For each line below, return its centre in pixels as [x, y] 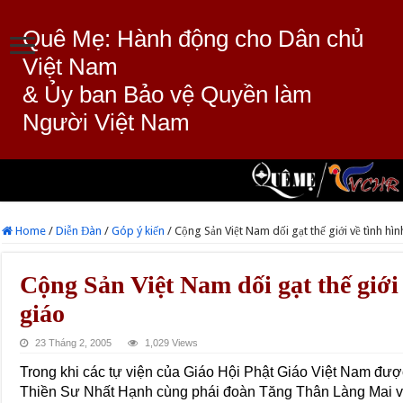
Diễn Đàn [79, 230]
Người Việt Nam [106, 122]
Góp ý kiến [139, 230]
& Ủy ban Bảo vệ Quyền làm [167, 94]
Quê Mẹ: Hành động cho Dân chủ [193, 39]
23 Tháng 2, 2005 [74, 342]
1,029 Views [172, 342]
